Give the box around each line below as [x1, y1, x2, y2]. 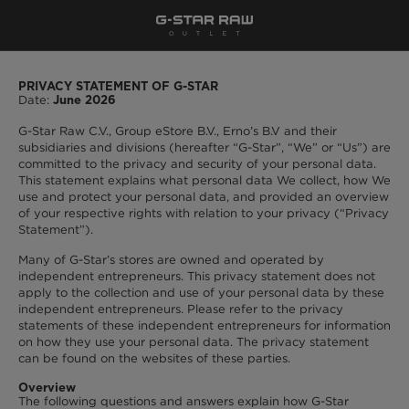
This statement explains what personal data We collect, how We [18, 172, 391, 188]
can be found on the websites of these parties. [18, 351, 290, 367]
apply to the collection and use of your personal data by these [18, 285, 384, 301]
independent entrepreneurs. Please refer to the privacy [18, 301, 343, 318]
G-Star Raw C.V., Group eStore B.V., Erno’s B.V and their [18, 122, 337, 139]
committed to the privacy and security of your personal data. [18, 155, 376, 172]
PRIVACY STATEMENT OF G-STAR [18, 79, 218, 93]
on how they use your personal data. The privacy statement [18, 334, 369, 351]
